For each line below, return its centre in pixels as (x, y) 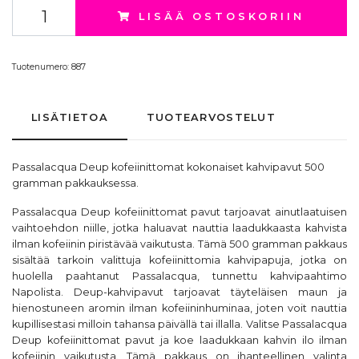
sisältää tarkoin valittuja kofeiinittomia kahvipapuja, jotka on (179, 260)
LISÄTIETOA (70, 117)
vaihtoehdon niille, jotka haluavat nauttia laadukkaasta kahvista (179, 228)
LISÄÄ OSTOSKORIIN (222, 16)
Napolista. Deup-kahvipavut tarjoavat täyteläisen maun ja (179, 292)
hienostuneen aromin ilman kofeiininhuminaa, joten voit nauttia (179, 308)
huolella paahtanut (72, 276)
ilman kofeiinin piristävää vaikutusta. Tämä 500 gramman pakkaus (179, 244)
